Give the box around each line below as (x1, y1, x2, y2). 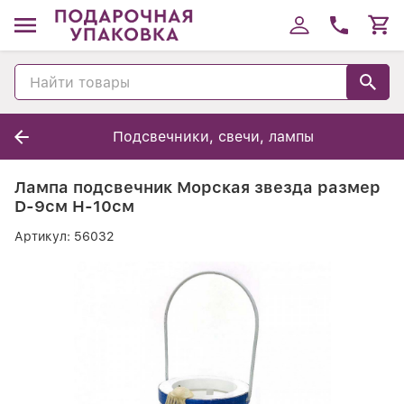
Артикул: (14, 229, 74, 243)
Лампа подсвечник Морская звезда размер (14, 178, 381, 197)
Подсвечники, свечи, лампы (112, 128, 314, 145)
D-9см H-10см (14, 197, 134, 216)
